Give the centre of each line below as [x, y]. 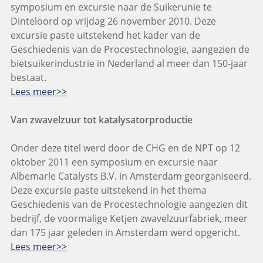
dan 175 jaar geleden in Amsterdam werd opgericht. [125, 233]
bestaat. [28, 78]
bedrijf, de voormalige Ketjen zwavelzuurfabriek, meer [129, 219]
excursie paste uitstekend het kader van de [105, 36]
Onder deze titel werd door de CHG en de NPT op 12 [125, 148]
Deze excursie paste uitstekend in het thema [108, 190]
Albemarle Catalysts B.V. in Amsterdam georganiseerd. [131, 176]
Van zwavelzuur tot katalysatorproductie [101, 120]
